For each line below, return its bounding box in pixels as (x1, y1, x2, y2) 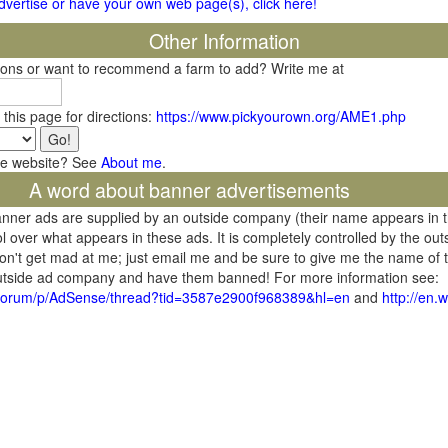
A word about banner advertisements (28, 175, 350, 205)
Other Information (148, 26, 300, 56)
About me (101, 152, 162, 173)
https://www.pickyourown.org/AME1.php (156, 106, 406, 127)
